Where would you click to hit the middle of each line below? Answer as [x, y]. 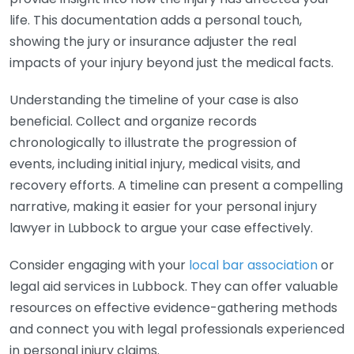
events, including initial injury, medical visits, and [155, 164]
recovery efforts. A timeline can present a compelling [176, 185]
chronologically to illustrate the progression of [153, 143]
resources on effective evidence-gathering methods [173, 308]
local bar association [253, 265]
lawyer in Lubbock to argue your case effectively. [161, 228]
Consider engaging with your [99, 265]
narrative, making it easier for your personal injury [163, 207]
